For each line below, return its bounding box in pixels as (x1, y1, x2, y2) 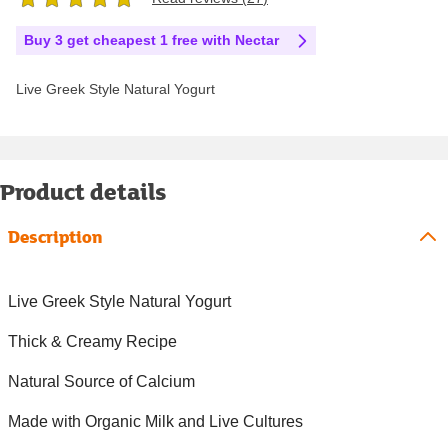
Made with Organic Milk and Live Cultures (8, 413, 303, 431)
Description (8, 224, 102, 250)
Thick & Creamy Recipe (8, 333, 177, 351)
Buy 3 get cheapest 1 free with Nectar (24, 32, 279, 49)
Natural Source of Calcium (8, 373, 195, 391)
